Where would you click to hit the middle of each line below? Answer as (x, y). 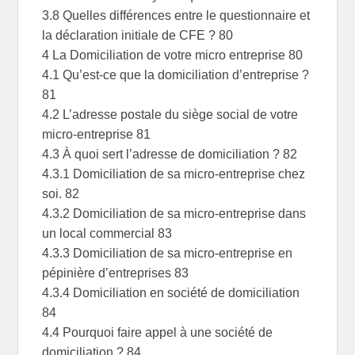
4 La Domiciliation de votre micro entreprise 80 (173, 55)
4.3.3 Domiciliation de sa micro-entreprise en (168, 254)
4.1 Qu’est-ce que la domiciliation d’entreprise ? (176, 75)
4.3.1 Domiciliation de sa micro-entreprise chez (174, 174)
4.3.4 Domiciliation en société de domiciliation (171, 293)
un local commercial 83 (107, 234)
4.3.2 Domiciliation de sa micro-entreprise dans (174, 214)
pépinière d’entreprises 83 (116, 273)
